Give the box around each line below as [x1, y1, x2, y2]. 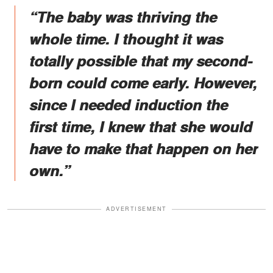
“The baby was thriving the [29, 6, 217, 27]
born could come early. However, [29, 72, 257, 93]
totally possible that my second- [29, 50, 252, 71]
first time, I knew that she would [29, 116, 252, 137]
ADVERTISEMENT [106, 205, 167, 213]
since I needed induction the [29, 94, 228, 115]
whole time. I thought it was [29, 28, 223, 49]
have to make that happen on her [29, 138, 258, 159]
